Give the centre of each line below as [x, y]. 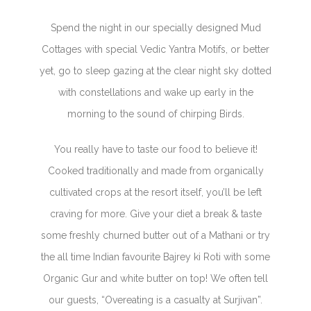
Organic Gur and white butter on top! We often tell [155, 278]
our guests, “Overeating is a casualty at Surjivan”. [155, 300]
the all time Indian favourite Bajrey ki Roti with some [155, 257]
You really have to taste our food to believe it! [155, 149]
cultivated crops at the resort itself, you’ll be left [155, 192]
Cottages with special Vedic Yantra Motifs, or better [155, 49]
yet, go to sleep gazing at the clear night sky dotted [155, 71]
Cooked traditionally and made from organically [155, 171]
